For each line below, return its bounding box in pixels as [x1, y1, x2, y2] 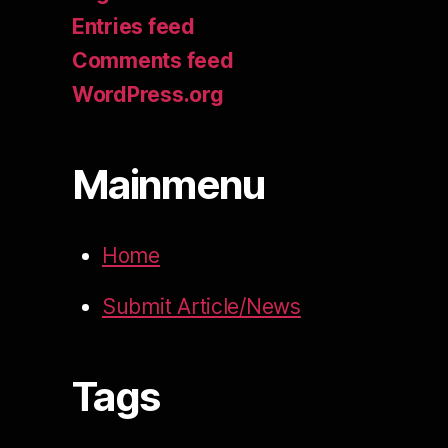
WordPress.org [72, 82, 224, 108]
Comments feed [72, 48, 234, 74]
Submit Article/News [102, 294, 301, 320]
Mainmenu [72, 160, 265, 210]
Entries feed [72, 14, 195, 40]
